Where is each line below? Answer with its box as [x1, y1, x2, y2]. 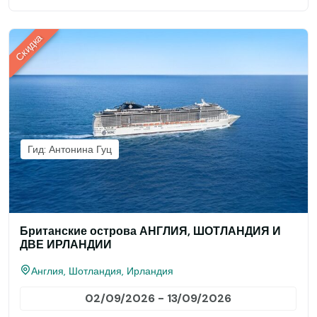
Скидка [13, 31, 45, 64]
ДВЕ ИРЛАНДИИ [20, 237, 112, 252]
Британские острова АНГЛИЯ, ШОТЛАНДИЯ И [20, 224, 281, 238]
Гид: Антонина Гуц [28, 143, 112, 156]
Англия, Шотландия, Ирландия [31, 265, 173, 277]
